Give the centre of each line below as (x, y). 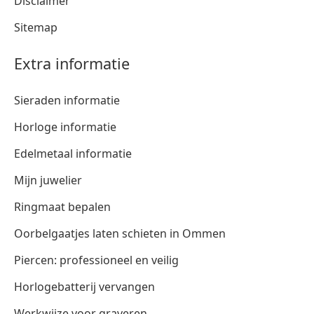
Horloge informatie (65, 127)
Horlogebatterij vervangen (84, 286)
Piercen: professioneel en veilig (96, 260)
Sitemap (36, 27)
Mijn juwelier (48, 180)
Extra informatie (72, 63)
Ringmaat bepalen (62, 206)
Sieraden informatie (67, 100)
